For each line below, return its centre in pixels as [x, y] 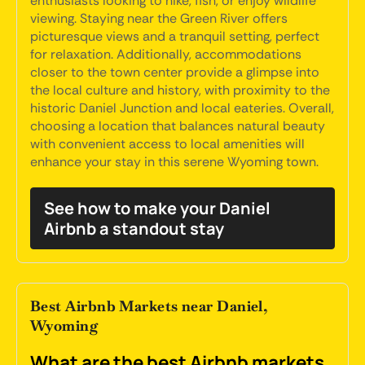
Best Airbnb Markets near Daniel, [150, 306]
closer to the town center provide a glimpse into [175, 72]
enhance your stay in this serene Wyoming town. [174, 162]
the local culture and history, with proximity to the [180, 90]
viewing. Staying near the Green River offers [159, 18]
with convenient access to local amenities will [167, 144]
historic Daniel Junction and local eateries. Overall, [182, 108]
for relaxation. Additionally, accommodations [166, 54]
